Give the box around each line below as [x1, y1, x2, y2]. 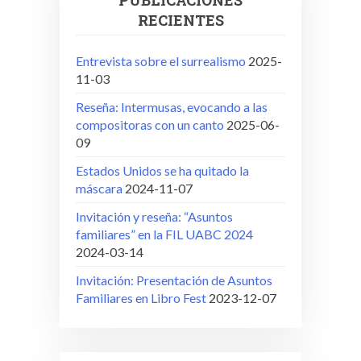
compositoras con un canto [76, 116, 224, 132]
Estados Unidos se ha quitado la [76, 162, 249, 178]
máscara [76, 180, 122, 196]
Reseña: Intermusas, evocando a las [76, 98, 268, 114]
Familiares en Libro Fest [76, 289, 206, 305]
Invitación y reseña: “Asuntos [76, 208, 233, 224]
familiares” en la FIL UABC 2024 [76, 226, 253, 242]
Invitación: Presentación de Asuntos [76, 272, 272, 288]
